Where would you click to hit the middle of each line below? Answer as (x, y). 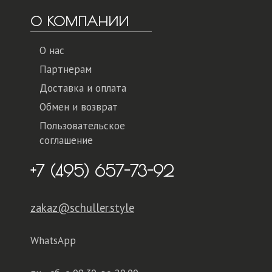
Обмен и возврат (79, 107)
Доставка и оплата (83, 88)
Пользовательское (82, 126)
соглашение (66, 141)
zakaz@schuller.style (82, 208)
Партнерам (66, 70)
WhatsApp (53, 241)
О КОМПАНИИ (80, 22)
